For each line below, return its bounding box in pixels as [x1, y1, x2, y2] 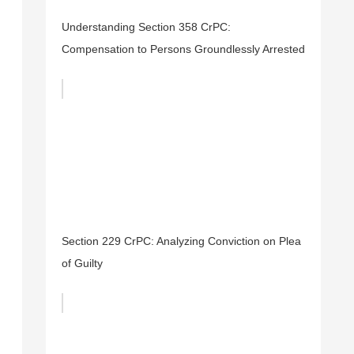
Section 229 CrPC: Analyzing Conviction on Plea [62, 235, 301, 247]
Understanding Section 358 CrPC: [62, 21, 231, 33]
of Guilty [62, 257, 103, 269]
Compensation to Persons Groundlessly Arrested [62, 43, 305, 55]
